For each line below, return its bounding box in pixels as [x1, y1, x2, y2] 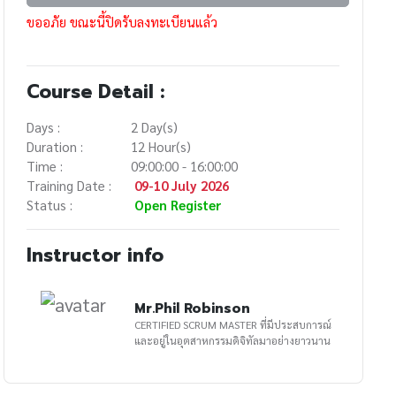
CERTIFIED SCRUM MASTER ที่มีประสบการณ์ [134, 316, 261, 331]
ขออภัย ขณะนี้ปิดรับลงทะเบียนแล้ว [27, 12, 218, 30]
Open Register [134, 195, 223, 213]
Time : [27, 156, 64, 174]
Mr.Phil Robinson [134, 298, 251, 318]
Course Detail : [27, 77, 165, 106]
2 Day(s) [131, 118, 179, 135]
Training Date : [27, 176, 112, 194]
